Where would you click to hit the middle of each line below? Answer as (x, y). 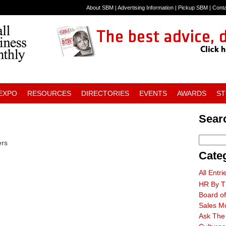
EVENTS (153, 93)
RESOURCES (49, 93)
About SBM (100, 8)
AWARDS (192, 93)
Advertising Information (146, 8)
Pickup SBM (193, 8)
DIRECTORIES (105, 93)
